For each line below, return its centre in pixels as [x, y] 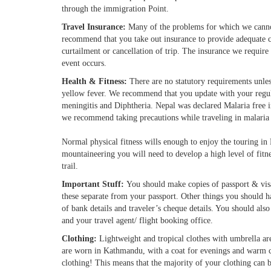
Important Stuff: [93, 184]
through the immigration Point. [115, 9]
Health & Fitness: [96, 81]
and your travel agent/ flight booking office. [137, 220]
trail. [70, 166]
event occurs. [84, 63]
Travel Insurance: [94, 27]
